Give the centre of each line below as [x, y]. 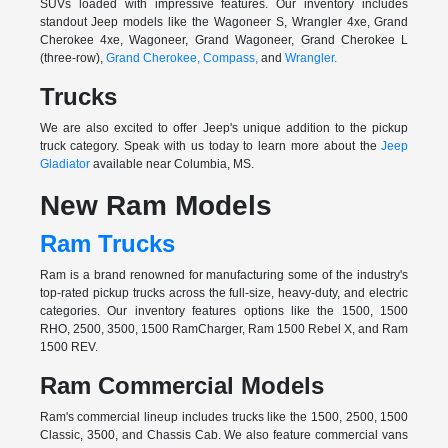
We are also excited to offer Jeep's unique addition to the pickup [224, 128]
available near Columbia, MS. [171, 164]
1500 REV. [68, 347]
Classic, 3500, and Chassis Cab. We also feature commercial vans [224, 435]
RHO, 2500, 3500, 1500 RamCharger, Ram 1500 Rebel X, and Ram [224, 329]
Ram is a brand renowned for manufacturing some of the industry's [224, 275]
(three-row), [72, 58]
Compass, [230, 58]
